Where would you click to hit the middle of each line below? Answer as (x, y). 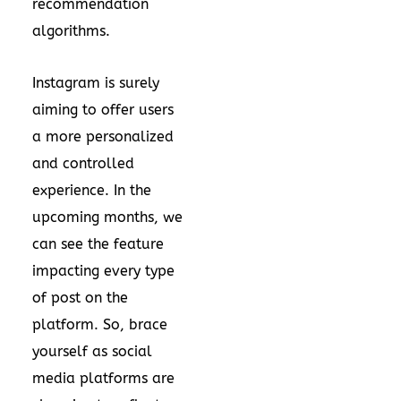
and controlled (83, 163)
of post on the (80, 297)
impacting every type (103, 270)
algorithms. (71, 30)
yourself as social (92, 351)
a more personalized (103, 136)
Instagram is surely (96, 82)
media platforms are (103, 378)
